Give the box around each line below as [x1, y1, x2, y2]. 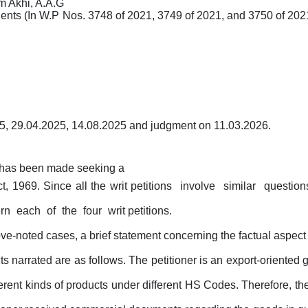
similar [223, 180, 260, 192]
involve [180, 180, 219, 192]
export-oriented [225, 254, 300, 267]
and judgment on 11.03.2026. [129, 119, 271, 131]
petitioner [151, 254, 197, 267]
